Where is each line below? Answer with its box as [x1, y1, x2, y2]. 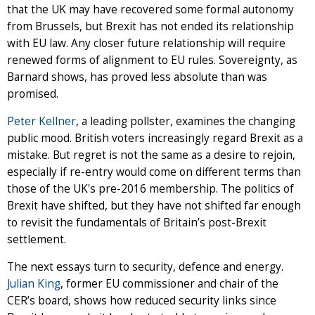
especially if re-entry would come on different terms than [7, 164, 301, 179]
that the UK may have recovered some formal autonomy [7, 1, 294, 17]
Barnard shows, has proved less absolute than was [7, 69, 267, 84]
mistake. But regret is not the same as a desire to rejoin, [7, 147, 295, 162]
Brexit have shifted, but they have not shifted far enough [7, 198, 301, 213]
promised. [7, 86, 61, 101]
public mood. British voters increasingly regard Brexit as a [7, 130, 303, 146]
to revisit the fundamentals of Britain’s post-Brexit [7, 214, 266, 230]
